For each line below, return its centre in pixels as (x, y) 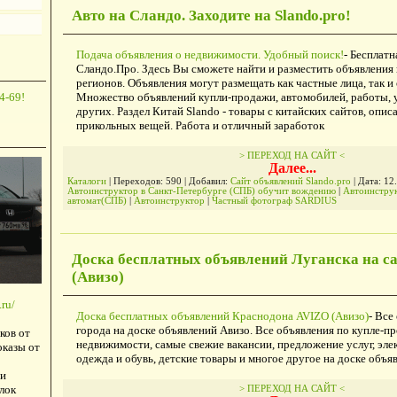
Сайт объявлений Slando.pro (290, 182)
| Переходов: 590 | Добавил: (168, 182)
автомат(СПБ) (98, 201)
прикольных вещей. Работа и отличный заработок (200, 126)
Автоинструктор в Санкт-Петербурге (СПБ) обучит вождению (201, 191)
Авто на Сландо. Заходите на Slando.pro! (211, 16)
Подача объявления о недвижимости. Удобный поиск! (210, 55)
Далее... (292, 168)
